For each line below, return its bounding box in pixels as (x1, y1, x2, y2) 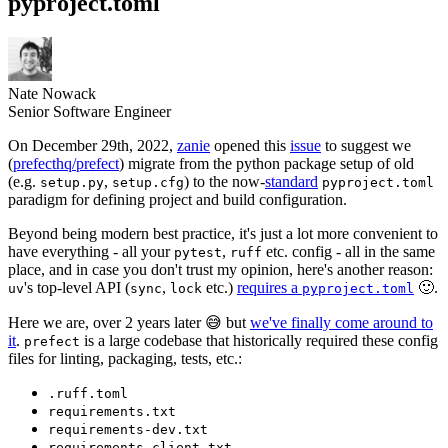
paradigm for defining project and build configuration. (8, 190, 347, 208)
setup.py (40, 174, 104, 190)
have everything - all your (8, 242, 174, 260)
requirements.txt (48, 403, 176, 419)
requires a (237, 278, 302, 296)
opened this (210, 136, 290, 154)
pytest (174, 244, 222, 260)
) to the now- (184, 172, 265, 190)
